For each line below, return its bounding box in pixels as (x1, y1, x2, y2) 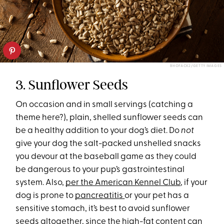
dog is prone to (15, 191, 75, 200)
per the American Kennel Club (65, 178, 181, 187)
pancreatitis (75, 191, 125, 200)
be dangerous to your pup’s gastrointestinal (15, 165, 185, 174)
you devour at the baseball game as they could (15, 152, 197, 161)
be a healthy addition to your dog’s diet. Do (15, 126, 181, 135)
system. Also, (15, 178, 66, 187)
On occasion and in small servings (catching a (15, 100, 193, 109)
